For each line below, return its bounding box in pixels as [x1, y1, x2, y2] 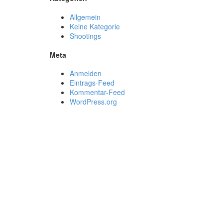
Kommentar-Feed [70, 87, 125, 98]
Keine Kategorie [70, 21, 120, 31]
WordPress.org [70, 97, 117, 107]
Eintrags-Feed [70, 78, 114, 88]
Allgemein [70, 11, 101, 22]
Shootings [70, 30, 101, 41]
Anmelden [70, 68, 102, 79]
